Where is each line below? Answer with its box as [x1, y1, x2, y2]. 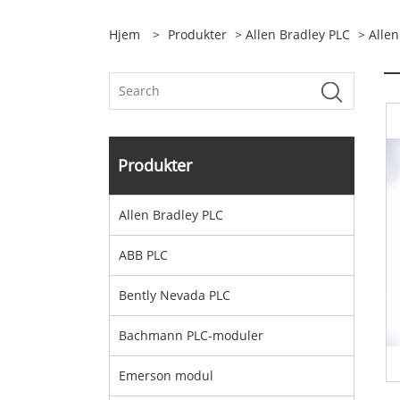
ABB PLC [119, 246, 168, 263]
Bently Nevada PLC [119, 287, 230, 304]
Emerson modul [119, 367, 213, 384]
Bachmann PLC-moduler [119, 327, 263, 344]
